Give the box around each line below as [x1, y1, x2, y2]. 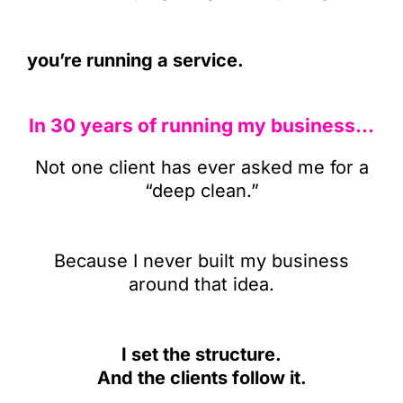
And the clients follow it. [96, 367, 307, 389]
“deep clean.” [144, 180, 259, 201]
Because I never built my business [54, 250, 349, 272]
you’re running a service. [27, 49, 244, 71]
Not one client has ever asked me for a [34, 157, 369, 178]
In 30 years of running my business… [29, 114, 374, 137]
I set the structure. [121, 344, 282, 365]
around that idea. [129, 273, 274, 295]
